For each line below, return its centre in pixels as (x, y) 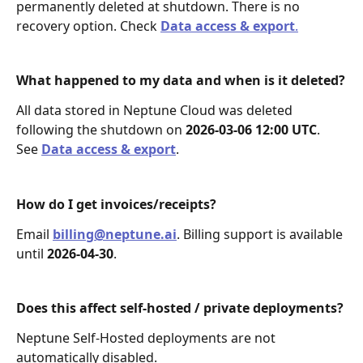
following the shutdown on (101, 130)
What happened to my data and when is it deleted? (181, 81)
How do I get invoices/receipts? (116, 204)
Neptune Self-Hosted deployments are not (147, 337)
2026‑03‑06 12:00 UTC (251, 130)
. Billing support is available (261, 234)
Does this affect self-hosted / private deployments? (180, 308)
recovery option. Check (88, 26)
